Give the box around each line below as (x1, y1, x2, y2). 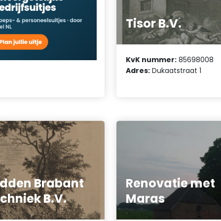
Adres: (126, 65, 150, 75)
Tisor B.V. (126, 15, 182, 32)
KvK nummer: (126, 54, 177, 65)
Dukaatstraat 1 (150, 65, 202, 75)
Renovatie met (126, 175, 216, 192)
